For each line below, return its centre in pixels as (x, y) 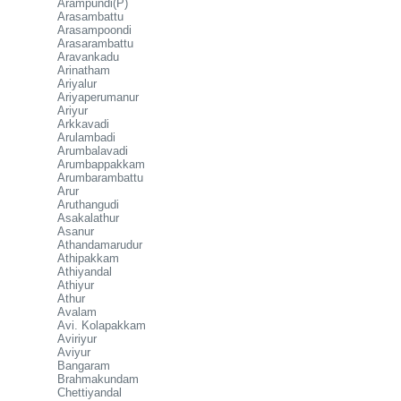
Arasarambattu (95, 43)
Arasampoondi (94, 30)
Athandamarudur (100, 245)
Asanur (76, 231)
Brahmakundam (98, 379)
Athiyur (76, 285)
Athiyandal (85, 272)
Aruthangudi (88, 205)
